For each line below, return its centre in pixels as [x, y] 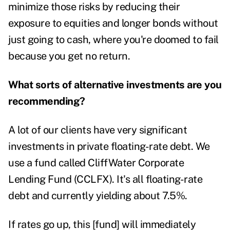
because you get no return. [69, 56]
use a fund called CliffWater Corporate [96, 163]
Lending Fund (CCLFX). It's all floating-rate [105, 179]
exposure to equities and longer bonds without [113, 23]
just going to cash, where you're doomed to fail [113, 40]
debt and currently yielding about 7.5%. [99, 196]
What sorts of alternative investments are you [115, 85]
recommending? [47, 101]
